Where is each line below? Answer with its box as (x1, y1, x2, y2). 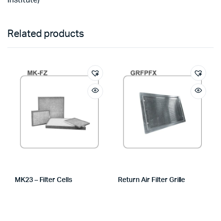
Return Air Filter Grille (118, 177, 185, 184)
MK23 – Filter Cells (15, 177, 72, 184)
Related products (7, 29, 84, 39)
